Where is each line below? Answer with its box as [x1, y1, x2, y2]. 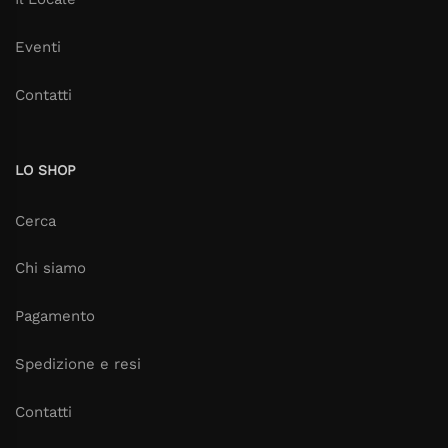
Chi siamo [15, 259, 86, 278]
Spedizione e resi [15, 354, 141, 373]
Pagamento [15, 307, 95, 325]
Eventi [15, 38, 61, 56]
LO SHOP [15, 161, 76, 178]
